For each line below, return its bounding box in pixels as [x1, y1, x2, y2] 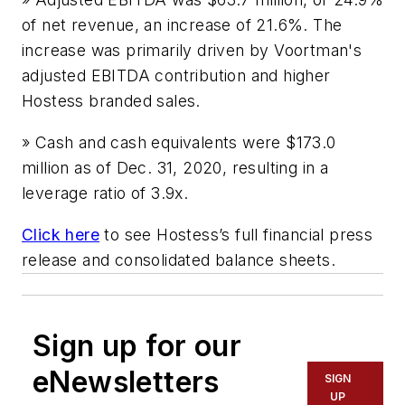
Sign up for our [33, 327, 241, 363]
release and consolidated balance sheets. [22, 250, 335, 269]
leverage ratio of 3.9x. [22, 184, 189, 203]
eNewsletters [33, 363, 220, 400]
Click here [22, 224, 99, 244]
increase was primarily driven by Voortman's [22, 41, 363, 61]
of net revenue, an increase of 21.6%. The [22, 15, 343, 35]
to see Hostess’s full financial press [99, 224, 373, 244]
